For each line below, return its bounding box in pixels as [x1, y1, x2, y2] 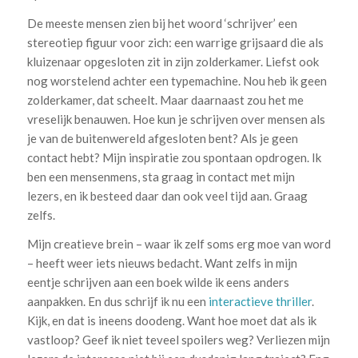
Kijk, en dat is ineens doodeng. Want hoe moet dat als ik [26, 313, 316, 328]
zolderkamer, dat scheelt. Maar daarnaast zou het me [26, 92, 304, 107]
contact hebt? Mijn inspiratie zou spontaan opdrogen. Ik [26, 149, 321, 165]
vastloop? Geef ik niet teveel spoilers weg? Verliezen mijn [26, 332, 330, 348]
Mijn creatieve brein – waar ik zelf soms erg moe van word [26, 237, 331, 252]
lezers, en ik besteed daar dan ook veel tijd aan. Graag [26, 188, 308, 203]
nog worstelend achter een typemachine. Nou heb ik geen [26, 73, 327, 88]
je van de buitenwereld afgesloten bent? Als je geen [26, 130, 298, 145]
